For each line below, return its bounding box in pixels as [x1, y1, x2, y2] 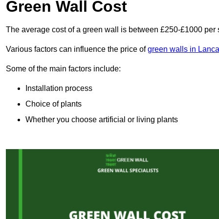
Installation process [25, 84, 92, 93]
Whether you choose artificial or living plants [25, 115, 178, 124]
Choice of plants [25, 100, 82, 109]
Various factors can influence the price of [6, 45, 148, 54]
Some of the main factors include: [6, 65, 121, 73]
